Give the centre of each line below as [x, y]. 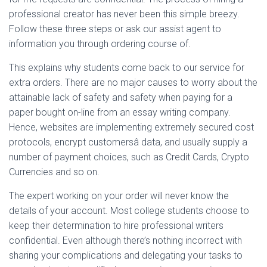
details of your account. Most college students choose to [129, 211]
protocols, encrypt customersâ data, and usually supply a [128, 142]
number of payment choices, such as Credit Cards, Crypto [129, 157]
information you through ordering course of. [100, 44]
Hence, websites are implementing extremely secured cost [131, 127]
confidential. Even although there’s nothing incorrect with [125, 240]
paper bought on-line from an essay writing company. [120, 112]
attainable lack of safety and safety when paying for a [121, 97]
